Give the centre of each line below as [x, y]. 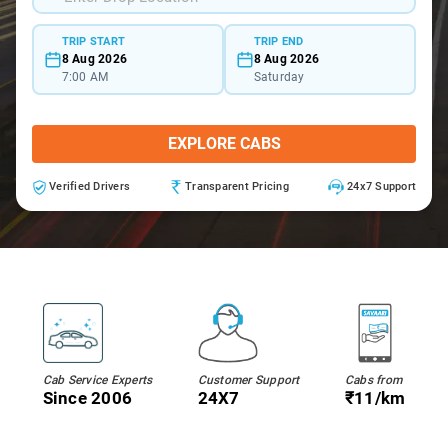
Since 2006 [87, 398]
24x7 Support [381, 186]
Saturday [279, 76]
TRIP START [93, 41]
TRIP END [278, 41]
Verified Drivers [89, 186]
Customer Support [248, 380]
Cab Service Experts [97, 380]
